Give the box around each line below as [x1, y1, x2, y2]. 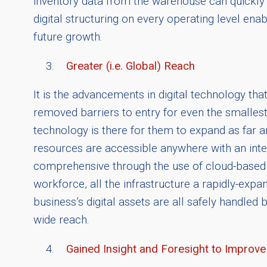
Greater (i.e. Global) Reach [66, 59, 195, 73]
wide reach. [33, 213, 89, 227]
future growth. [33, 30, 103, 44]
